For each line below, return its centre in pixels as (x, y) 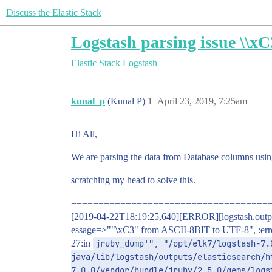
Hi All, (84, 134)
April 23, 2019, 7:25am (202, 101)
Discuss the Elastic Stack (54, 12)
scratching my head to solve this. (133, 180)
